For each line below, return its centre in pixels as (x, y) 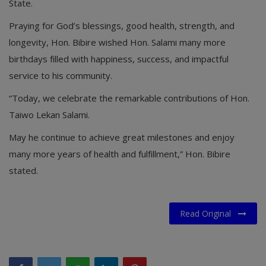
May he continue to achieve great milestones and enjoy (122, 137)
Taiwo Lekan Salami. (49, 115)
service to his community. (61, 76)
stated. (23, 171)
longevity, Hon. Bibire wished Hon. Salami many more (117, 42)
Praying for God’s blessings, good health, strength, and (122, 26)
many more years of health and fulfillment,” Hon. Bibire (120, 154)
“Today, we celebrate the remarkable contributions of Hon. (129, 98)
